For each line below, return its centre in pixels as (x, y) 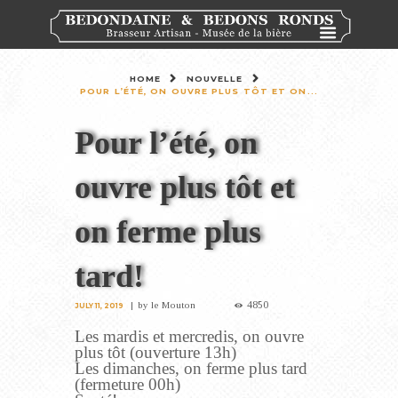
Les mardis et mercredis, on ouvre (189, 337)
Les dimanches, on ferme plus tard (191, 369)
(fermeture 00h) (127, 385)
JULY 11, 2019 (99, 306)
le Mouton (174, 305)
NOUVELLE (215, 79)
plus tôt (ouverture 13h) (155, 353)
